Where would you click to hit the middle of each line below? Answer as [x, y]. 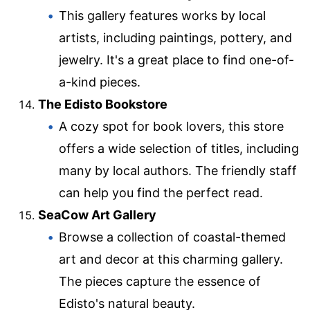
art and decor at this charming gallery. [171, 259]
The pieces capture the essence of [160, 282]
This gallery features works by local [162, 16]
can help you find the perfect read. [161, 193]
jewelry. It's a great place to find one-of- [176, 60]
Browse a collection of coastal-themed [172, 237]
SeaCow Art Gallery [97, 215]
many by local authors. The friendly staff [178, 171]
